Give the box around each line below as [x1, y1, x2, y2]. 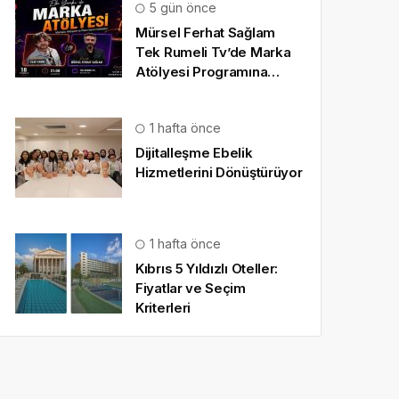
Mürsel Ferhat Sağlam [135, 24, 275, 41]
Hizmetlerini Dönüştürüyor [135, 164, 303, 181]
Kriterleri [135, 299, 191, 316]
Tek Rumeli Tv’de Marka [135, 44, 291, 61]
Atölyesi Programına [135, 63, 268, 80]
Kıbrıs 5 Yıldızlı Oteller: [135, 260, 279, 277]
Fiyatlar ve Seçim [135, 280, 246, 297]
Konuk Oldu [135, 83, 208, 100]
